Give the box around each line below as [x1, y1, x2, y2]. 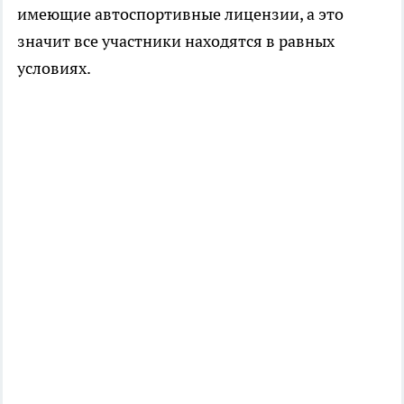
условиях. [17, 58, 91, 79]
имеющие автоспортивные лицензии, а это [17, 4, 344, 25]
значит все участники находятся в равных [17, 31, 335, 52]
